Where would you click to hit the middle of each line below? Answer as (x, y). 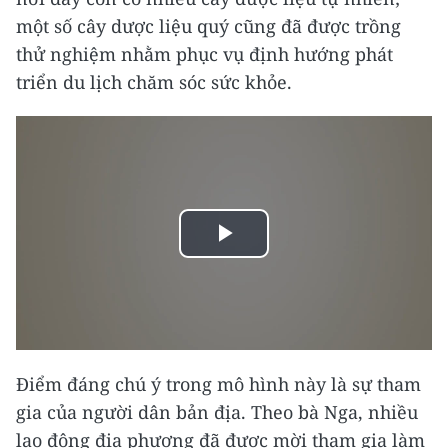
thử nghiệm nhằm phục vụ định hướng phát (204, 54)
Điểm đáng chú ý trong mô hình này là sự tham (218, 384)
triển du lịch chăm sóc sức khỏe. (154, 82)
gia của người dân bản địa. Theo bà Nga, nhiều (217, 412)
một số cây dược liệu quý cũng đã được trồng (208, 26)
